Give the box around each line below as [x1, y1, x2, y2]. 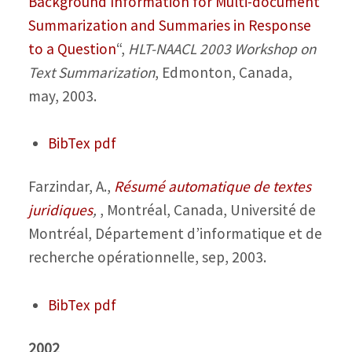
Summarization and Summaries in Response [27, 15, 311, 35]
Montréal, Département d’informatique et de [27, 224, 322, 244]
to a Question [27, 38, 116, 58]
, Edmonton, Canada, [154, 62, 292, 82]
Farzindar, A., [27, 177, 114, 196]
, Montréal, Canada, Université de [99, 200, 316, 220]
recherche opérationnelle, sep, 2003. [27, 247, 266, 267]
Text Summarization [27, 62, 155, 82]
